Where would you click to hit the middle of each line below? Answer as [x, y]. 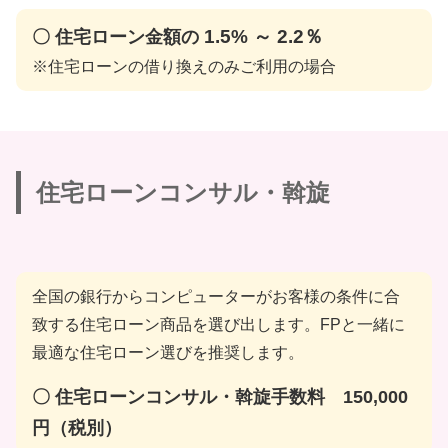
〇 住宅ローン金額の [118, 36]
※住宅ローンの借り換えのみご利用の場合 [184, 66]
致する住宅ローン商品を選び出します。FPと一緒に [219, 324]
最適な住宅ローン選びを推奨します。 [168, 352]
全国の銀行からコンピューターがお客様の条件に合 [216, 296]
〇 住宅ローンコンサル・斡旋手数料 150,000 [220, 396]
